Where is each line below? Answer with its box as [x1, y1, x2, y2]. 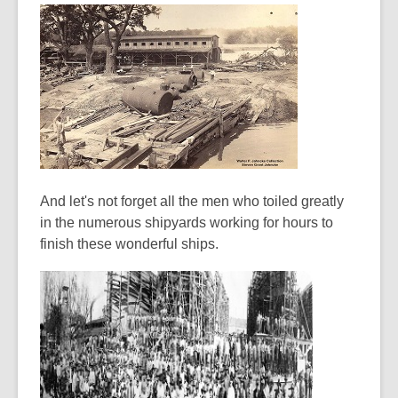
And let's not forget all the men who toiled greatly [40, 194, 344, 209]
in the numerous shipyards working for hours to [40, 215, 333, 230]
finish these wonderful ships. [40, 236, 219, 251]
